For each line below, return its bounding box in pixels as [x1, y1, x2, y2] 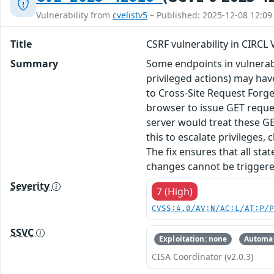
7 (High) [157, 184, 193, 198]
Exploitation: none [159, 233, 228, 244]
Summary [10, 56, 58, 70]
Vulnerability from [36, 9, 113, 21]
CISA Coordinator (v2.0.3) [152, 251, 254, 263]
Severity [10, 179, 52, 193]
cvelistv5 [113, 9, 147, 21]
